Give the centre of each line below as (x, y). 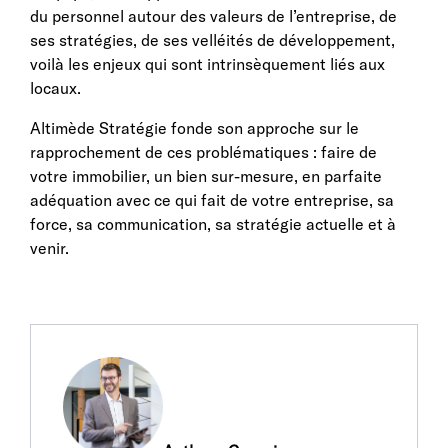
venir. (49, 248)
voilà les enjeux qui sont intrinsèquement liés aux (207, 64)
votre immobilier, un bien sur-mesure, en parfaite (206, 176)
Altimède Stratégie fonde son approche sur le (194, 128)
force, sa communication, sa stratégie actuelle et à (213, 224)
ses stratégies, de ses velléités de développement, (212, 40)
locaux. (55, 88)
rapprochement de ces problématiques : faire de (203, 152)
